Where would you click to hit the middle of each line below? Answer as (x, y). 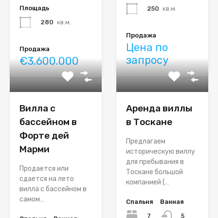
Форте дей (44, 136)
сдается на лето (47, 179)
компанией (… (148, 182)
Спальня (140, 202)
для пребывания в (155, 162)
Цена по (147, 48)
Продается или (44, 169)
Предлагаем (146, 142)
